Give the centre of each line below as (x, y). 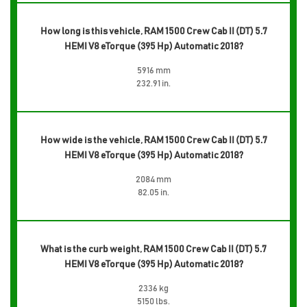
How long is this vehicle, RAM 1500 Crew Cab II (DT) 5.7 (153, 31)
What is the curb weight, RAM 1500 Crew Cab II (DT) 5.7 (153, 249)
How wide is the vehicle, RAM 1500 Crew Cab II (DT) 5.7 (153, 140)
